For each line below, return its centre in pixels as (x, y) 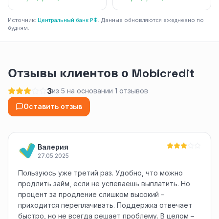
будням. (19, 28)
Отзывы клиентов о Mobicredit (101, 73)
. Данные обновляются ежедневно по (151, 20)
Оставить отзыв (53, 106)
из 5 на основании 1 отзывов (100, 91)
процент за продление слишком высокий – (91, 194)
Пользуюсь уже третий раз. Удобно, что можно (100, 173)
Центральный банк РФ (68, 20)
